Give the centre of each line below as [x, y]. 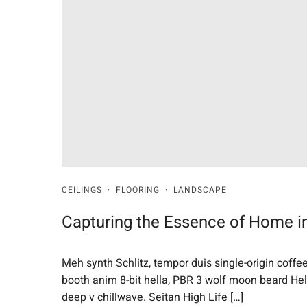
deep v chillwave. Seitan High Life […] [152, 297]
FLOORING [138, 189]
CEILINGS [82, 189]
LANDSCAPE [200, 189]
